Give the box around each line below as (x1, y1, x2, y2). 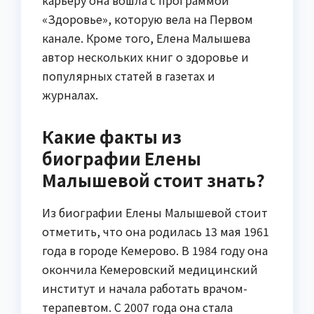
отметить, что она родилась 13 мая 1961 (42, 223, 269, 240)
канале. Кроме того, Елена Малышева (42, 29, 250, 47)
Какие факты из (42, 124, 182, 149)
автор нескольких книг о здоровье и (42, 48, 249, 66)
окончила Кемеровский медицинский (42, 261, 258, 278)
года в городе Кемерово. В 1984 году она (42, 242, 268, 259)
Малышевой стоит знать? (42, 168, 265, 193)
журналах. (42, 86, 98, 104)
